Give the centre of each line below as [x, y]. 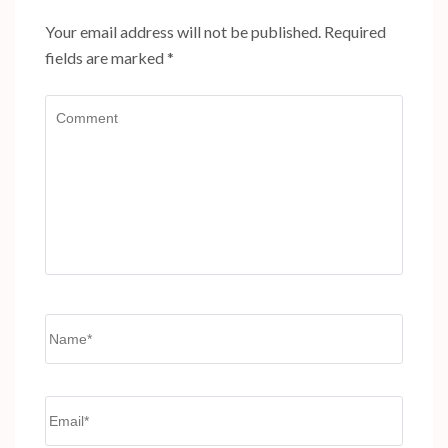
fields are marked [106, 58]
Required [355, 32]
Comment [78, 107]
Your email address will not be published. [183, 32]
